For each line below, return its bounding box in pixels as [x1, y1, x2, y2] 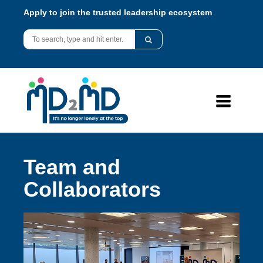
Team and [23, 154, 120, 179]
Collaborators [23, 177, 161, 201]
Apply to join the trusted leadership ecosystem [23, 8, 212, 17]
